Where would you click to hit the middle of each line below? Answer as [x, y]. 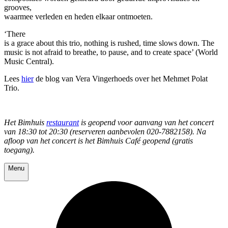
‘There [15, 34]
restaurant [63, 123]
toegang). [19, 150]
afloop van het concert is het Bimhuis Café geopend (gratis [98, 141]
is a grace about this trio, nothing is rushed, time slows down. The [109, 43]
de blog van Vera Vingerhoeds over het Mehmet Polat [121, 79]
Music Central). [29, 62]
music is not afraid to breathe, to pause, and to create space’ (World [111, 52]
